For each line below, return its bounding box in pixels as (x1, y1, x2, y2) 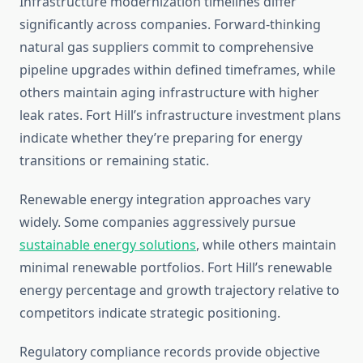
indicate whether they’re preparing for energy (19, 129, 302, 147)
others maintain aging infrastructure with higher (19, 83, 319, 102)
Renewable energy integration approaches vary (19, 190, 310, 209)
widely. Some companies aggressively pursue (19, 213, 296, 232)
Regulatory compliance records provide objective (19, 343, 320, 361)
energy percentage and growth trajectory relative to (19, 281, 340, 300)
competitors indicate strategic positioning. (19, 304, 280, 322)
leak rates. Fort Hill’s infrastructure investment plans (19, 106, 341, 125)
